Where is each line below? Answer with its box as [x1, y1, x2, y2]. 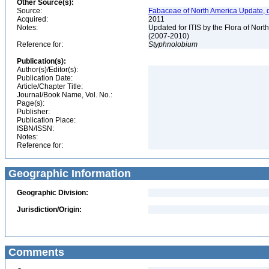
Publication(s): [17, 57, 66, 65]
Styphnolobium [148, 40, 198, 49]
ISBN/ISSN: [17, 124, 54, 133]
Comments [5, 246, 64, 258]
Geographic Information [5, 168, 131, 180]
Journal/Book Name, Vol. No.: [17, 91, 112, 99]
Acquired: [17, 15, 48, 23]
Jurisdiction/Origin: [17, 205, 82, 214]
